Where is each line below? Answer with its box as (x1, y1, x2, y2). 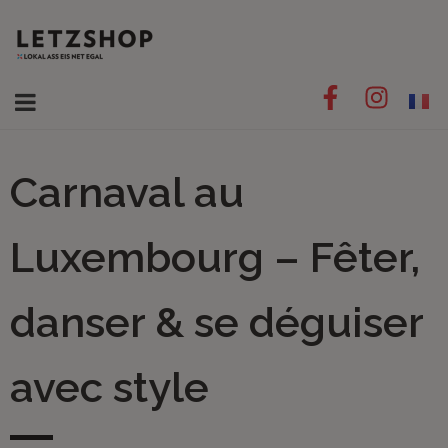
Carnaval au (10, 168, 244, 217)
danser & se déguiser (10, 298, 423, 347)
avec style (10, 363, 209, 412)
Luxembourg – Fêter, (10, 233, 420, 282)
